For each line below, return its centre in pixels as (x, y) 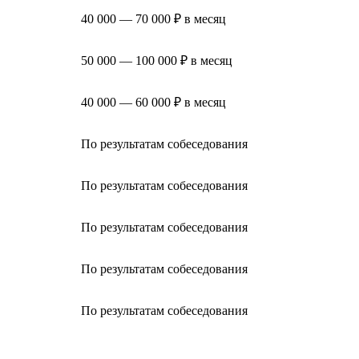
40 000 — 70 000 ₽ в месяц (153, 18)
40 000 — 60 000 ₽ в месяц (153, 102)
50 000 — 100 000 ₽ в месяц (157, 60)
